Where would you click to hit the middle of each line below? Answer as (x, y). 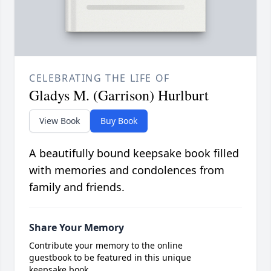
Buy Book (119, 121)
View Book (60, 121)
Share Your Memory (77, 228)
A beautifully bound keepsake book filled (134, 153)
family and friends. (77, 187)
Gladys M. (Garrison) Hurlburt (119, 95)
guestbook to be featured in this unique (110, 258)
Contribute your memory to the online (106, 246)
